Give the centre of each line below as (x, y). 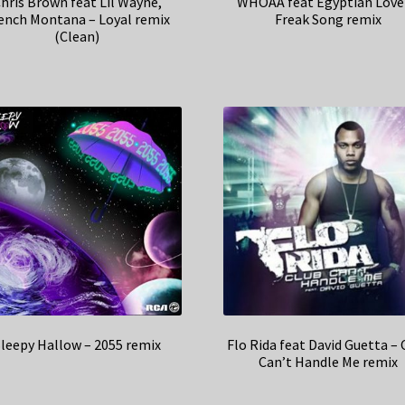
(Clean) (77, 37)
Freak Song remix (328, 19)
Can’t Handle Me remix (328, 362)
